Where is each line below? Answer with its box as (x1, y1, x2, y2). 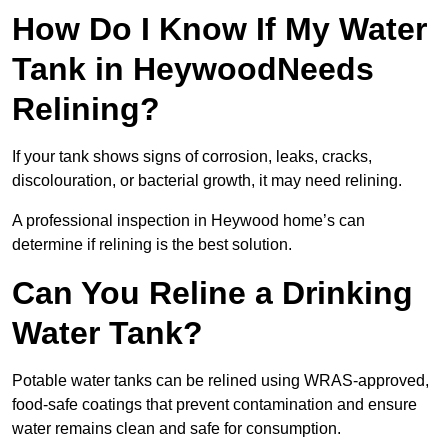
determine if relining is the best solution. (12, 236, 292, 254)
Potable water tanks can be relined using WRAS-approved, (12, 372, 429, 390)
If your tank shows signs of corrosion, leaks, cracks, (12, 148, 372, 166)
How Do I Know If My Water (12, 11, 427, 48)
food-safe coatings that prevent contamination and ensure (12, 396, 417, 414)
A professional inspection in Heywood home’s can (12, 212, 365, 230)
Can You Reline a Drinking (12, 275, 413, 312)
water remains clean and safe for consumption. (12, 420, 341, 438)
